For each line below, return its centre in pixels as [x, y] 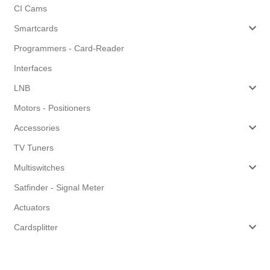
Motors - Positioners [52, 108]
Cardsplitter [36, 227]
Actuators [32, 207]
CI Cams [30, 8]
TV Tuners [33, 147]
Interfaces [33, 68]
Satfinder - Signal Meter [59, 187]
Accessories [36, 127]
